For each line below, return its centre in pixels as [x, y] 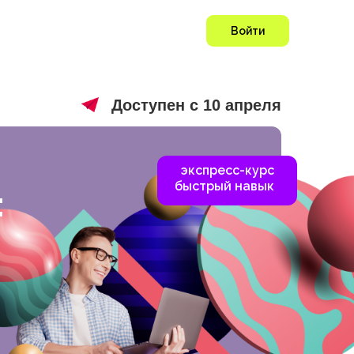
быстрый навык [224, 186]
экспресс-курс [228, 170]
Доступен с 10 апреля [196, 105]
